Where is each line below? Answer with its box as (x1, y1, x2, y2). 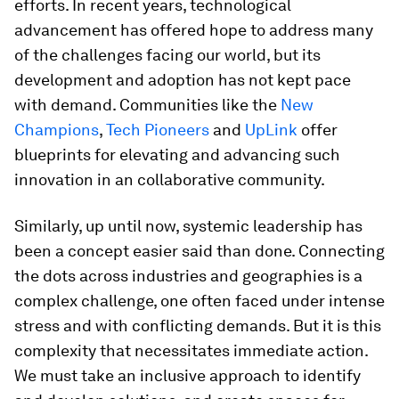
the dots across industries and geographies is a (14, 266, 362, 285)
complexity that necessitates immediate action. (14, 341, 368, 360)
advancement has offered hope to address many (14, 20, 373, 39)
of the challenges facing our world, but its (14, 45, 321, 64)
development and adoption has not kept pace (14, 70, 351, 89)
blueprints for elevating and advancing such (14, 145, 340, 164)
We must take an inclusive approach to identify (14, 366, 361, 385)
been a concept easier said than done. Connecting (14, 241, 385, 260)
